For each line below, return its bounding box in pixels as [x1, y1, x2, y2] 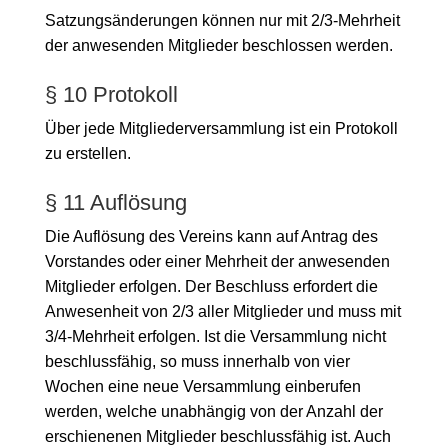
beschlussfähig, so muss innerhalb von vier [44, 352, 350, 370]
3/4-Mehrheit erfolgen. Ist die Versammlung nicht [44, 327, 386, 345]
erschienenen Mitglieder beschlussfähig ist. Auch [44, 427, 391, 445]
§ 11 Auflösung [44, 189, 187, 215]
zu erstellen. [44, 144, 131, 162]
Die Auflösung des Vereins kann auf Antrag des [44, 227, 378, 245]
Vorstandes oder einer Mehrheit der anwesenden [44, 252, 390, 270]
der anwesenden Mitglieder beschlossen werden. [44, 36, 393, 54]
